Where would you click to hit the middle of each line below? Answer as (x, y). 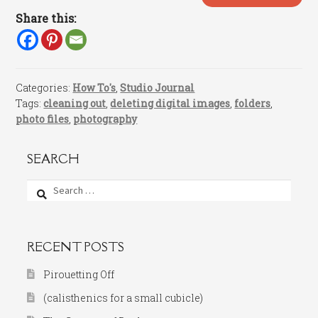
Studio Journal (158, 87)
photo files (43, 119)
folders (253, 103)
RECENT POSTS (76, 247)
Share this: (46, 18)
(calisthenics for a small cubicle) (124, 298)
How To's (94, 87)
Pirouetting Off (79, 275)
